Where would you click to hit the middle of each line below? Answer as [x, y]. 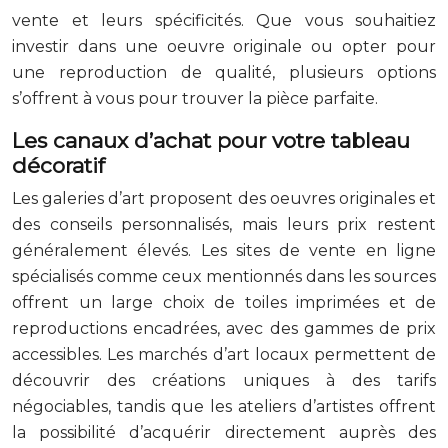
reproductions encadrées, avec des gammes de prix [224, 328]
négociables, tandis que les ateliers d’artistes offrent [224, 406]
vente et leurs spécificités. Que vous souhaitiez [224, 20]
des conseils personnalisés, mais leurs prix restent [224, 224]
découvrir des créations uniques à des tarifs [224, 380]
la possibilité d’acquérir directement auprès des [224, 432]
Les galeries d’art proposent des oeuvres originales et [224, 198]
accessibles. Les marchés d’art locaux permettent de [224, 354]
